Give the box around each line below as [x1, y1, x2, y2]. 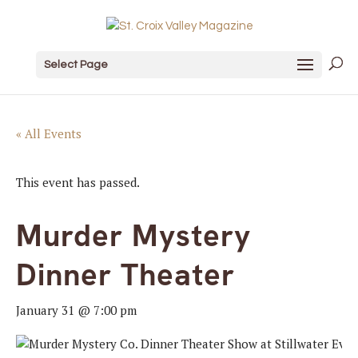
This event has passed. [16, 174, 140, 190]
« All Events [16, 125, 82, 141]
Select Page [43, 58, 108, 70]
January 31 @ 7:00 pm [16, 302, 137, 318]
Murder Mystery [16, 216, 251, 256]
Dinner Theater [16, 255, 235, 295]
